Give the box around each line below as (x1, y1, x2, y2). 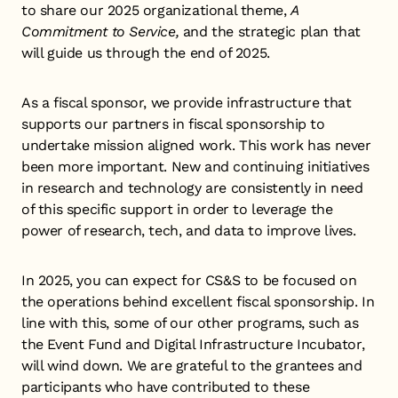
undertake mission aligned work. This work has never (21, 137, 371, 154)
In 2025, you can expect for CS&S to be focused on (21, 272, 357, 289)
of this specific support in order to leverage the (21, 201, 333, 218)
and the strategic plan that (179, 23, 362, 40)
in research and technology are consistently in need (21, 179, 363, 196)
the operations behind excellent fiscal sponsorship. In (21, 293, 375, 310)
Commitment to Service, (21, 23, 179, 40)
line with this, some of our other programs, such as (21, 314, 359, 331)
